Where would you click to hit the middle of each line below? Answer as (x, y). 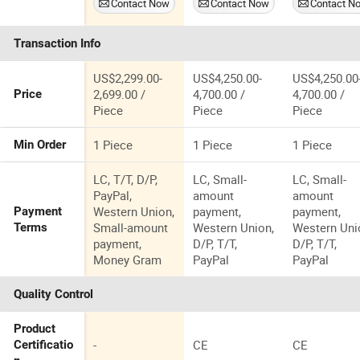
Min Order (40, 145)
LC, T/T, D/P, (126, 180)
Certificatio (44, 345)
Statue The (123, 14)
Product (35, 329)
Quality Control (54, 295)
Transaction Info (57, 44)
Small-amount (131, 228)
